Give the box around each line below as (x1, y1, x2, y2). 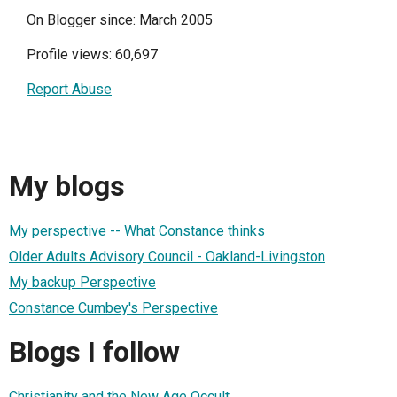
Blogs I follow (9, 335, 180, 370)
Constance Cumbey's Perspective (9, 299, 218, 316)
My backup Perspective (9, 273, 156, 291)
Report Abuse (27, 81, 112, 97)
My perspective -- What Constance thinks (9, 222, 265, 239)
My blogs (9, 169, 125, 204)
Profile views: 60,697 (27, 46, 158, 63)
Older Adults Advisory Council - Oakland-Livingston (9, 247, 325, 265)
